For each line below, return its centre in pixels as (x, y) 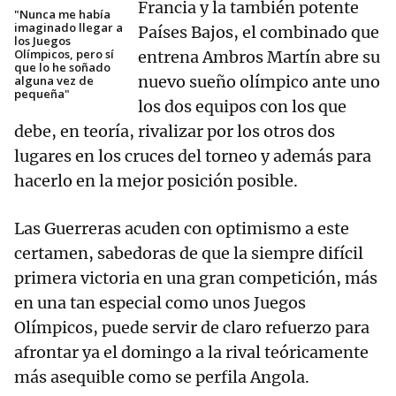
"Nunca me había (62, 15)
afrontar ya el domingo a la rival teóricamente (191, 353)
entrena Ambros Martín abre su (259, 57)
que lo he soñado (62, 68)
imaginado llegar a (69, 28)
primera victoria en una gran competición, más (196, 278)
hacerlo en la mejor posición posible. (156, 181)
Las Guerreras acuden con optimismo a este (182, 229)
